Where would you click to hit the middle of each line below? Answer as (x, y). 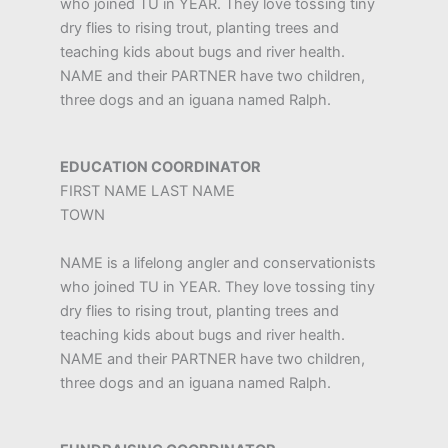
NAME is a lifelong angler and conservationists (218, 262)
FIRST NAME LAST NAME (147, 190)
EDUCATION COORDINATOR (160, 166)
